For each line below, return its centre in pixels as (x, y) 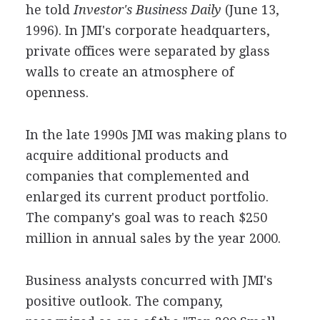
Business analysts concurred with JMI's (149, 280)
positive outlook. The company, (124, 301)
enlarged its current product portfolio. (147, 196)
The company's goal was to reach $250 (146, 217)
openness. (57, 92)
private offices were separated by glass (147, 51)
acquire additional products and (127, 155)
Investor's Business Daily (145, 9)
